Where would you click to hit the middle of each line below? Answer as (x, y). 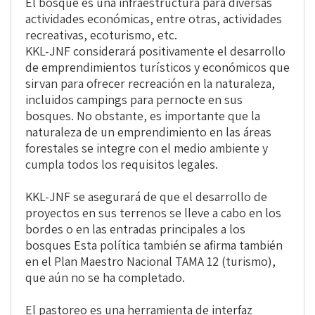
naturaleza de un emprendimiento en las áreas (148, 132)
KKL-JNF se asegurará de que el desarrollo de (146, 197)
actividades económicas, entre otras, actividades (154, 19)
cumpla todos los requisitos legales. (122, 165)
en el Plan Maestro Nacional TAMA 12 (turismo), (150, 262)
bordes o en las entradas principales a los (135, 229)
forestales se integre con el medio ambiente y (147, 148)
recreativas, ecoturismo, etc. (101, 35)
